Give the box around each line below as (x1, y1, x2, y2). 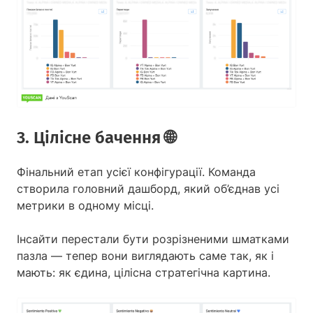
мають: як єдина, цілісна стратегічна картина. (17, 265, 270, 279)
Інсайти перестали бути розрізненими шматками (17, 231, 289, 246)
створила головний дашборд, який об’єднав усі (17, 181, 279, 196)
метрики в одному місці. (17, 198, 154, 212)
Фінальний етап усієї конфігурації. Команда (17, 164, 256, 179)
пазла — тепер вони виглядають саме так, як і (17, 248, 274, 263)
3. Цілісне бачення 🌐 (17, 127, 175, 147)
